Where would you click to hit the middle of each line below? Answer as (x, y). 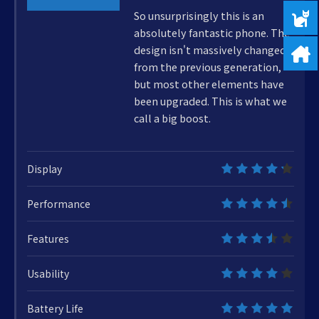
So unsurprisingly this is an (199, 16)
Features (48, 239)
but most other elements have (209, 84)
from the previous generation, (208, 67)
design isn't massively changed (210, 50)
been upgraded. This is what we (210, 101)
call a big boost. (172, 118)
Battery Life (55, 309)
